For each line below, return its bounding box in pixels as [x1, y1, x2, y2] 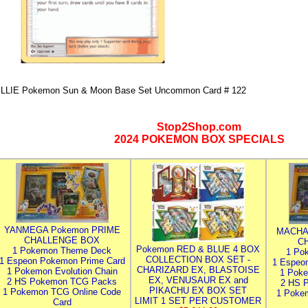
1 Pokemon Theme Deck [12, 245, 111, 256]
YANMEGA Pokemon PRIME [3, 225, 120, 235]
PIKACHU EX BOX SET [149, 285, 247, 296]
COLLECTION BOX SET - [146, 254, 250, 265]
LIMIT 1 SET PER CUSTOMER [135, 296, 261, 306]
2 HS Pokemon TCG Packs [7, 276, 117, 287]
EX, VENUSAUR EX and [148, 275, 248, 285]
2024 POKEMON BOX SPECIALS [113, 133, 285, 145]
